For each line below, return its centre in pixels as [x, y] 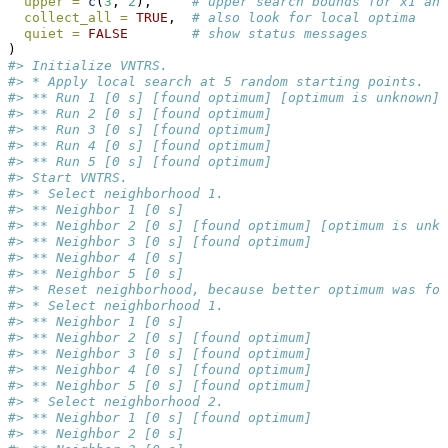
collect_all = [76, 18]
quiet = [52, 34]
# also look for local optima [304, 18]
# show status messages [280, 34]
